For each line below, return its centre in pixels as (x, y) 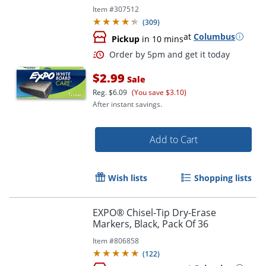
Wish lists (128, 178)
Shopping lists (223, 178)
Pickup (126, 39)
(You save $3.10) (159, 92)
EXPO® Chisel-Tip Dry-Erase (154, 212)
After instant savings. (127, 104)
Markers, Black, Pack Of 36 (151, 224)
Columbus (214, 36)
